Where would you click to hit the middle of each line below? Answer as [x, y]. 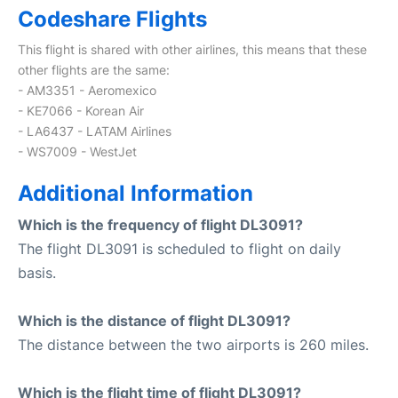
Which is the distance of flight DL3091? [154, 320]
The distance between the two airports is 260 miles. [193, 344]
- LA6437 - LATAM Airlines [95, 131]
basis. [37, 272]
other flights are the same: [94, 69]
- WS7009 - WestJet [77, 151]
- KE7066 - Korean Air [81, 110]
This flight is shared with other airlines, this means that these [192, 49]
